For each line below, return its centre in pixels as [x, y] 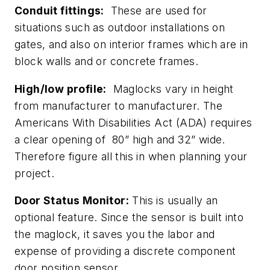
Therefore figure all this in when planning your [131, 156]
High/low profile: [61, 89]
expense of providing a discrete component [125, 251]
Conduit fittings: [59, 11]
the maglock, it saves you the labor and [115, 234]
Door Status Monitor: [72, 201]
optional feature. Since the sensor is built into [129, 218]
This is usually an [174, 201]
